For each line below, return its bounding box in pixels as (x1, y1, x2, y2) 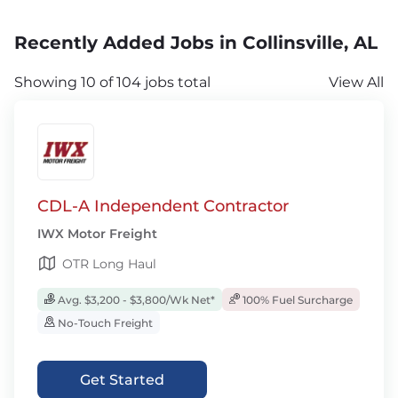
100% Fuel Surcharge (240, 293, 353, 306)
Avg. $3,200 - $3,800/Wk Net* (55, 293, 215, 306)
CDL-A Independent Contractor (37, 196, 289, 216)
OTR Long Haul (62, 256, 156, 272)
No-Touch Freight (55, 316, 153, 330)
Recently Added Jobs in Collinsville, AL (14, 32, 378, 53)
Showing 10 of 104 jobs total (14, 74, 211, 91)
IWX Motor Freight (37, 226, 157, 242)
